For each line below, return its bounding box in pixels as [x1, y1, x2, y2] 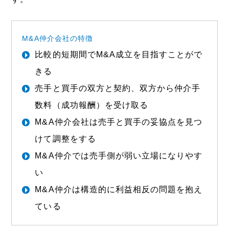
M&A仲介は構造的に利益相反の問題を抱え [35, 185, 203, 194]
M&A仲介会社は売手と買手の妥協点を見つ [35, 117, 203, 126]
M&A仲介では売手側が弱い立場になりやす [35, 151, 203, 160]
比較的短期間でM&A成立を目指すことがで [35, 50, 203, 59]
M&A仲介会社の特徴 [22, 34, 93, 42]
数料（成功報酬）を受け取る [35, 100, 149, 109]
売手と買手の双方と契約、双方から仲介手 [35, 83, 201, 93]
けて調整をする [35, 134, 96, 143]
